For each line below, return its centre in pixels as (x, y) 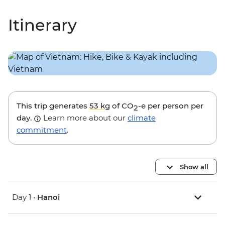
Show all (194, 166)
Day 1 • (25, 197)
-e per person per (171, 106)
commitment (42, 130)
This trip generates (53, 106)
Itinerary (42, 25)
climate (142, 118)
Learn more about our (84, 118)
